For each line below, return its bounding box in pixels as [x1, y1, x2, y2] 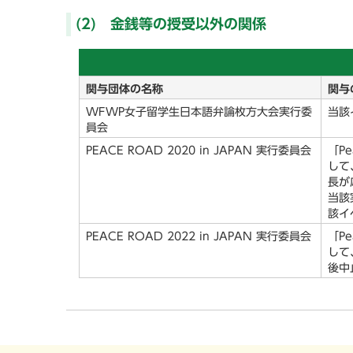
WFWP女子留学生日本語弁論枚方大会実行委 [86, 106, 312, 117]
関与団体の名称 [86, 84, 163, 95]
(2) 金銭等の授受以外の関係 [76, 17, 266, 31]
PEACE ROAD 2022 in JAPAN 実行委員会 [86, 231, 311, 242]
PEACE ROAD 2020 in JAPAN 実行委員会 [86, 145, 311, 156]
